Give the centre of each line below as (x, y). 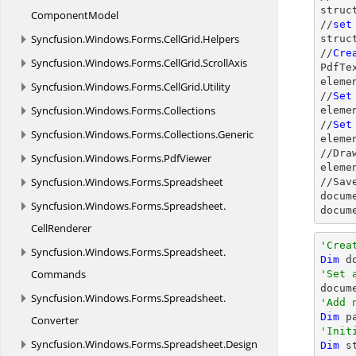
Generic (236, 134)
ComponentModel (75, 15)
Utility (217, 87)
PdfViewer (188, 158)
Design (242, 344)
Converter (55, 320)
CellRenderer (61, 228)
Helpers (221, 39)
